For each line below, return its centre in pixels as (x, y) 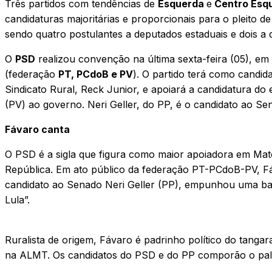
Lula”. (17, 199)
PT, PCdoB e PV (96, 74)
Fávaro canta (37, 129)
